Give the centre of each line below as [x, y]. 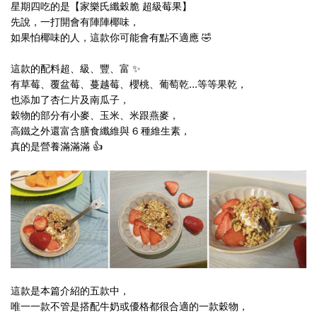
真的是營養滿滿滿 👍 [57, 147]
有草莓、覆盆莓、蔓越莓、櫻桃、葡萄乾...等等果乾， [129, 85]
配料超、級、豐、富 [85, 69]
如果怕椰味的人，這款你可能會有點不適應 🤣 [111, 38]
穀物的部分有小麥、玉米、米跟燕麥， [95, 116]
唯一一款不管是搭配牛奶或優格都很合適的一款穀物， [129, 307]
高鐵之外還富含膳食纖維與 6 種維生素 [96, 132]
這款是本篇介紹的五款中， [70, 292]
